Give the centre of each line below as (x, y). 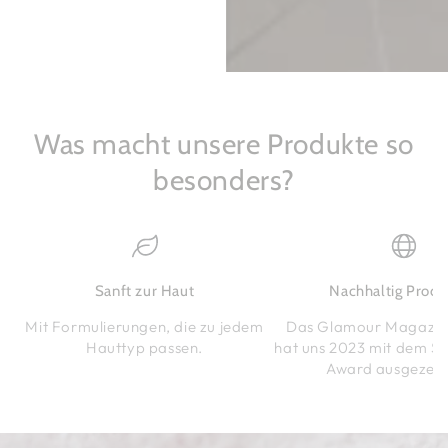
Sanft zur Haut (144, 291)
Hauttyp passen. (145, 348)
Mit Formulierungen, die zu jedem (144, 327)
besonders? (224, 180)
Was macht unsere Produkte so (224, 144)
